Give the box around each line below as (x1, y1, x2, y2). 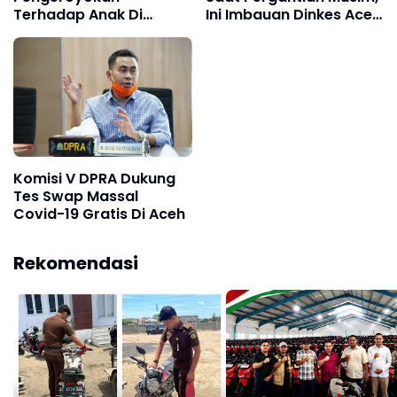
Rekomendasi (13, 250, 138, 276)
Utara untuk (205, 22, 292, 43)
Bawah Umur (13, 22, 105, 43)
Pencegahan (205, 40, 297, 61)
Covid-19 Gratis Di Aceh (13, 203, 185, 224)
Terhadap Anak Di (13, 4, 143, 26)
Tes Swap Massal (13, 185, 138, 206)
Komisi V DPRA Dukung (13, 167, 175, 189)
